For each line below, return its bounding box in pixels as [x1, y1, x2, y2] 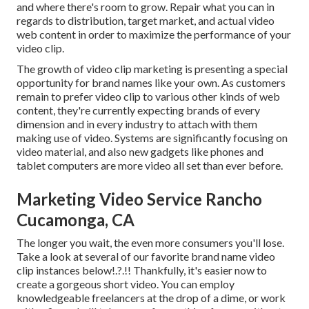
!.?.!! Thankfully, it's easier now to [112, 263, 267, 277]
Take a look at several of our [17, 250, 151, 263]
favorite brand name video [151, 250, 275, 263]
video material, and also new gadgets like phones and [17, 145, 263, 159]
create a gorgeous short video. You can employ [17, 277, 235, 291]
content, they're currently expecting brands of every [17, 103, 260, 117]
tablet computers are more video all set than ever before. [17, 159, 283, 172]
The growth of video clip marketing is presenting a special [17, 62, 288, 76]
